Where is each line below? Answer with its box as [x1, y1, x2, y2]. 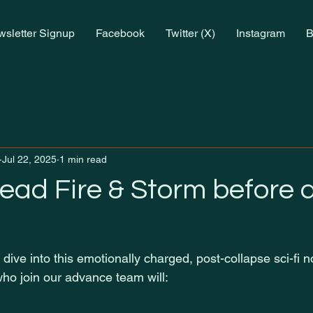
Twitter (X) [165, 27, 215, 40]
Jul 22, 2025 [2, 153, 57, 165]
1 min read [59, 153, 107, 165]
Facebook [95, 27, 145, 40]
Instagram [235, 27, 285, 40]
